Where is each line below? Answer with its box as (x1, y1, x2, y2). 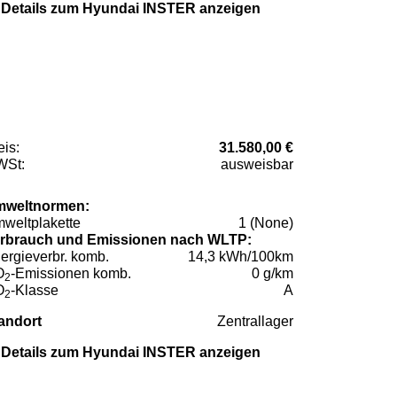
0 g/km (252, 265, 293, 281)
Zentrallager (217, 313, 293, 329)
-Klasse (11, 282, 58, 298)
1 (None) (238, 214, 293, 230)
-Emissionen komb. (11, 265, 131, 281)
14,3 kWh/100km (188, 248, 293, 264)
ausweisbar (221, 156, 293, 172)
